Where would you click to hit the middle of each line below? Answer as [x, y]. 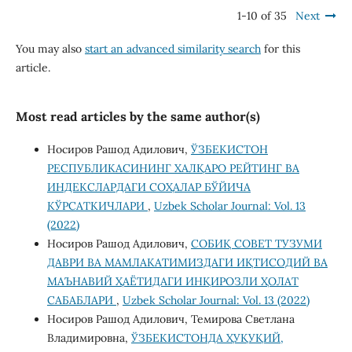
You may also [50, 48]
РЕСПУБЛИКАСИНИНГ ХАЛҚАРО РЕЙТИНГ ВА [173, 168]
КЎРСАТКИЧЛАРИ [97, 205]
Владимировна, [89, 337]
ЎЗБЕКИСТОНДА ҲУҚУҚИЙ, [207, 337]
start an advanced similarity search [172, 48]
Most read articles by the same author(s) [137, 116]
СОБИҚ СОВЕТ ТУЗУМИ [256, 243]
